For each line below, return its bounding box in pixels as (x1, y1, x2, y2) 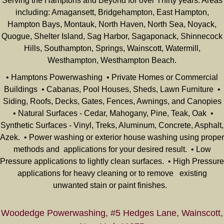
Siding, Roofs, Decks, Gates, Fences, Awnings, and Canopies (2, 97, 221, 105)
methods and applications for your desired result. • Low (13, 145, 211, 153)
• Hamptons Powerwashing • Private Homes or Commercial (6, 73, 218, 81)
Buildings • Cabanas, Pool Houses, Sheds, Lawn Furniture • (3, 85, 220, 93)
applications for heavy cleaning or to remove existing (17, 169, 207, 177)
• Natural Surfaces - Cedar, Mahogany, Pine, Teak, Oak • (10, 109, 213, 117)
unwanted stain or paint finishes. (53, 181, 171, 189)
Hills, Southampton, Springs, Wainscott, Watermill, (23, 44, 200, 52)
